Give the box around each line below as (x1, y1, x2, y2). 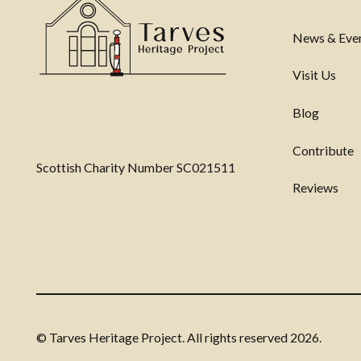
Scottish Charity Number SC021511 (36, 160, 236, 176)
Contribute (292, 142, 354, 158)
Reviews (292, 180, 338, 196)
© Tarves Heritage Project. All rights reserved (36, 329, 291, 345)
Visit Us (292, 67, 336, 83)
